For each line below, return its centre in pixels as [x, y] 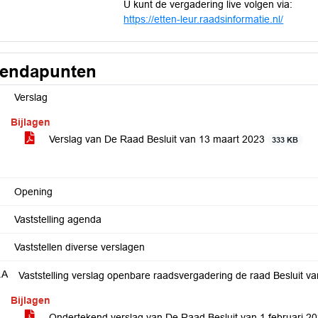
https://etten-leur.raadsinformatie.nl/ [204, 19]
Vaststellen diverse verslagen [79, 247]
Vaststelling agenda [58, 219]
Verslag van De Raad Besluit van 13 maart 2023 [157, 139]
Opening [33, 192]
